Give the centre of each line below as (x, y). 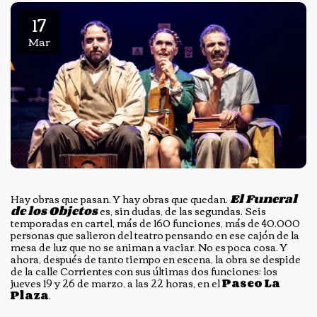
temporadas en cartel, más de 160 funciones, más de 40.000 (155, 223)
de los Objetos (54, 211)
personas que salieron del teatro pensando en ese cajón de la (155, 235)
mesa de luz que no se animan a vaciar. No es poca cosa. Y (149, 247)
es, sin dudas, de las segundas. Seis (182, 211)
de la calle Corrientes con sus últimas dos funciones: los (144, 271)
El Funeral (264, 199)
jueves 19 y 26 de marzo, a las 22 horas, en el (116, 283)
